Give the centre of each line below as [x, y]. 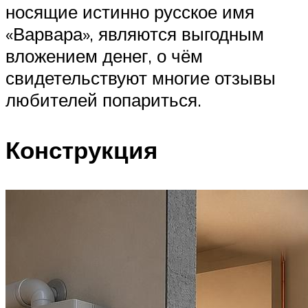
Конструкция [81, 150]
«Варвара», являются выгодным [135, 34]
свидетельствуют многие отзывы [141, 78]
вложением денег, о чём [104, 56]
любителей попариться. [103, 100]
